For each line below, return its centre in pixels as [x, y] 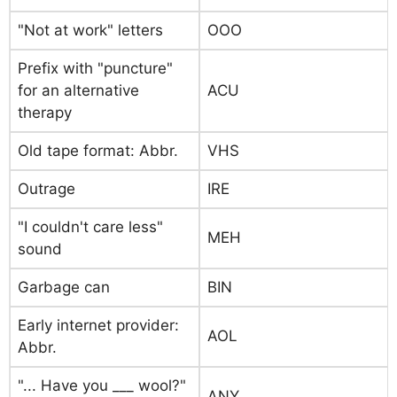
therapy [45, 113]
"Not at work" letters [90, 30]
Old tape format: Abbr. [98, 151]
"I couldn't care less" [90, 227]
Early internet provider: [98, 325]
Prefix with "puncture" [95, 68]
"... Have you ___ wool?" [102, 385]
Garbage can [64, 287]
